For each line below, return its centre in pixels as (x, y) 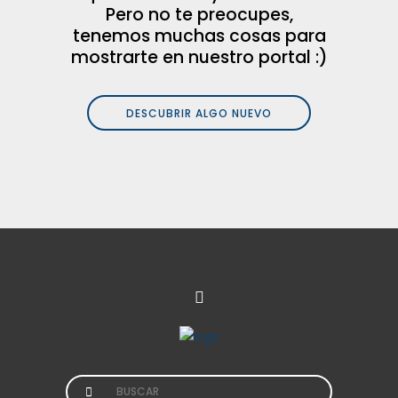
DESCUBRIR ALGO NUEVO (199, 113)
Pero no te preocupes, (199, 15)
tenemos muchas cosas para (199, 36)
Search (84, 385)
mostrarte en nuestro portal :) (199, 57)
